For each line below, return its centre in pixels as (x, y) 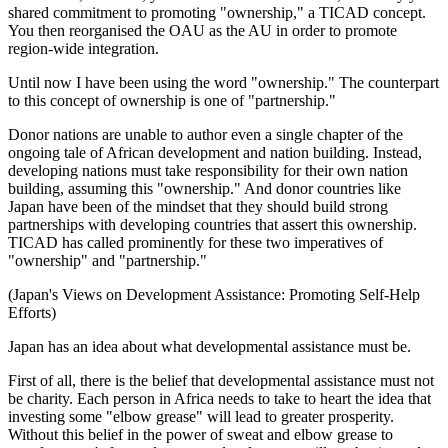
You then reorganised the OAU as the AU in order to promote (202, 30)
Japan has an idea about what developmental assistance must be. (209, 346)
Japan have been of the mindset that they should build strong (198, 206)
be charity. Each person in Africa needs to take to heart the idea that (219, 398)
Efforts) (32, 312)
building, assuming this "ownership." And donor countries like (204, 188)
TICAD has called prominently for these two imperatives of (195, 242)
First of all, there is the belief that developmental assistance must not (221, 380)
